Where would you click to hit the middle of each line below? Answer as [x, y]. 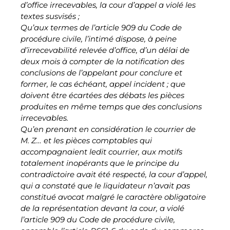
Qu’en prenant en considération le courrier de [108, 129]
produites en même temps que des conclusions [111, 107]
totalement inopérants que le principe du [100, 163]
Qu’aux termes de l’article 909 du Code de [101, 27]
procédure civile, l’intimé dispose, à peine [99, 39]
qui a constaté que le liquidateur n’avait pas [105, 186]
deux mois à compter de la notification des [102, 61]
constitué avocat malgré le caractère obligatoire [113, 197]
